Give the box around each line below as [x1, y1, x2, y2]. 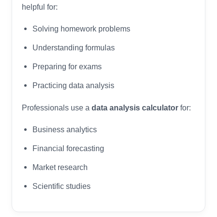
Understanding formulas [32, 43, 115, 52]
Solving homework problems [32, 24, 130, 33]
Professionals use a [22, 103, 92, 112]
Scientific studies [32, 181, 91, 190]
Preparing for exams [32, 62, 102, 71]
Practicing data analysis [32, 80, 114, 90]
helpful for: [22, 2, 58, 11]
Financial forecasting [32, 143, 104, 153]
